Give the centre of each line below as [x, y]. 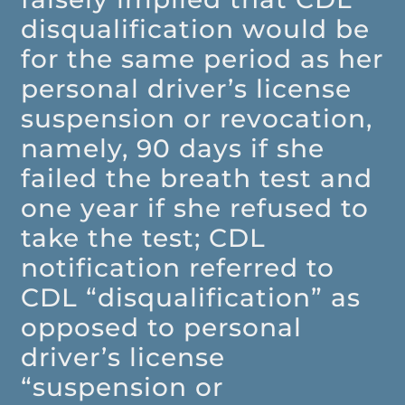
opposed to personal [162, 328]
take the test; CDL [144, 238]
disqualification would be [196, 29]
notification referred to [178, 268]
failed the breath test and [197, 179]
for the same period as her [202, 59]
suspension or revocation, [197, 119]
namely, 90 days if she [173, 149]
